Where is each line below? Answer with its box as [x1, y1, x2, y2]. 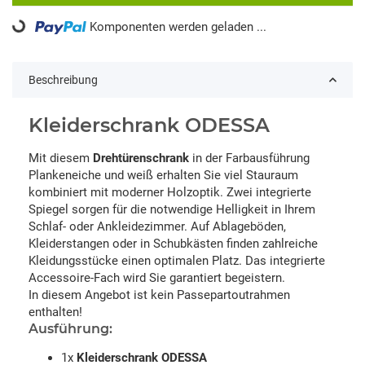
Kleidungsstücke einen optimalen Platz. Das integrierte [29, 253, 325, 268]
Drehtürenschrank [93, 150, 189, 165]
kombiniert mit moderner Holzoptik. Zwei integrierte [29, 184, 311, 200]
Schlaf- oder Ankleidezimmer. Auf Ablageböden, [29, 218, 286, 234]
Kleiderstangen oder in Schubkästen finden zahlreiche [29, 235, 318, 251]
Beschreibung [29, 73, 98, 86]
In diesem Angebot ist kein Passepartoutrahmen [29, 287, 290, 302]
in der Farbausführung [189, 150, 310, 165]
